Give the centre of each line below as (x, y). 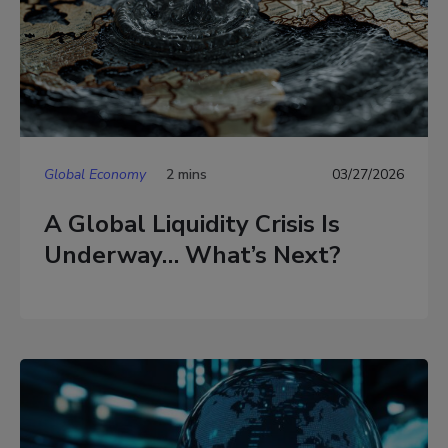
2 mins (186, 174)
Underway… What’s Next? (192, 255)
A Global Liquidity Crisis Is (192, 224)
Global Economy (95, 174)
